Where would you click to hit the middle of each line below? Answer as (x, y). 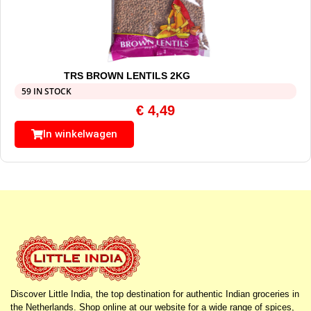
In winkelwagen (80, 134)
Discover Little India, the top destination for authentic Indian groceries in (155, 294)
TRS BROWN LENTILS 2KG (127, 76)
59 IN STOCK (47, 92)
